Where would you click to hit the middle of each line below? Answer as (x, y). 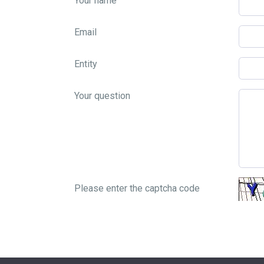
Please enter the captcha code (137, 188)
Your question (102, 96)
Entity (86, 64)
